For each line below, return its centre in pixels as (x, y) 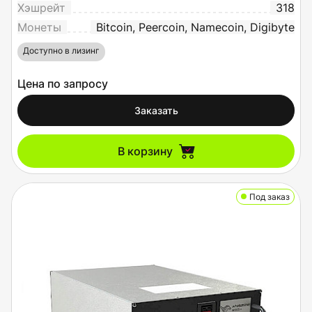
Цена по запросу (63, 83)
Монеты (39, 27)
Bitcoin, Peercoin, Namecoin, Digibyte (195, 27)
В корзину (145, 151)
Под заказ (270, 196)
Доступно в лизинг (61, 50)
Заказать (156, 110)
